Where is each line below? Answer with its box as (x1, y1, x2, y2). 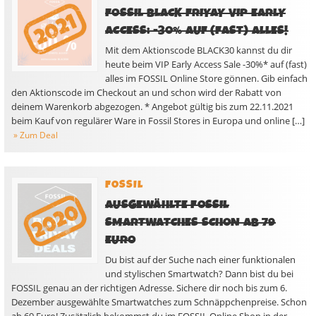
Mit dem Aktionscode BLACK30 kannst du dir (105, 44, 293, 56)
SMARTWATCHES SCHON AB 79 (105, 214, 276, 231)
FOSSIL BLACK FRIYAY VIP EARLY (105, 4, 286, 22)
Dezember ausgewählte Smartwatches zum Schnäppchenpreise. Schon (11, 296, 307, 308)
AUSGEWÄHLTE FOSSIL (105, 196, 229, 214)
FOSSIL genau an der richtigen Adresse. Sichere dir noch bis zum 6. (11, 281, 287, 294)
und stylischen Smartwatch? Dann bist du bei (105, 267, 294, 280)
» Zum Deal (13, 129, 58, 141)
